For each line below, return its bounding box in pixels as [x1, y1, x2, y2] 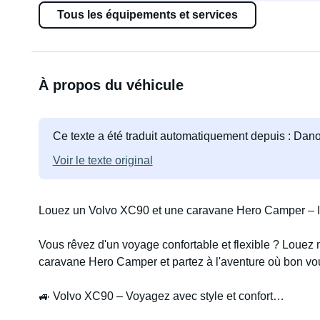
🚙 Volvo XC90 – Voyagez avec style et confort [38, 290, 273, 302]
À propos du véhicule [38, 77, 184, 93]
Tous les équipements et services [56, 9, 238, 21]
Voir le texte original [52, 154, 153, 166]
